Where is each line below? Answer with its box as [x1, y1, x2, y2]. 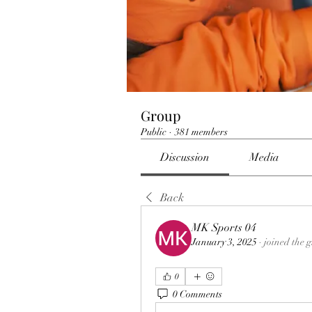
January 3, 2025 [192, 236, 257, 248]
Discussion [160, 150, 210, 164]
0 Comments [173, 288, 222, 300]
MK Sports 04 [192, 221, 256, 235]
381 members [175, 126, 228, 138]
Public [141, 126, 166, 138]
